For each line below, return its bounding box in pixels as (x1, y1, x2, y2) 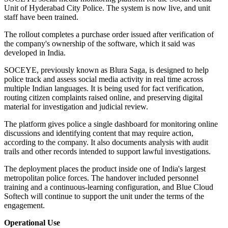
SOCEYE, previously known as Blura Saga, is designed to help (4, 66, 209, 75)
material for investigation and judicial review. (4, 102, 148, 111)
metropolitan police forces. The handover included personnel (4, 174, 198, 183)
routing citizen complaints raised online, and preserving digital (4, 93, 203, 102)
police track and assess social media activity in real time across (4, 75, 203, 84)
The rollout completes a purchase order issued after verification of (4, 30, 214, 39)
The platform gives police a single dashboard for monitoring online (4, 120, 218, 129)
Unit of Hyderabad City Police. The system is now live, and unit (4, 4, 210, 13)
